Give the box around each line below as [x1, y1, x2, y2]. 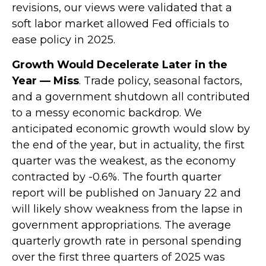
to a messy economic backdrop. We [12, 106, 202, 119]
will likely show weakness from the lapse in [12, 202, 243, 216]
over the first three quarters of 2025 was [12, 250, 225, 264]
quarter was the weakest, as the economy [12, 154, 236, 167]
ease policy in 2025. [12, 33, 115, 46]
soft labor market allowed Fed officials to [12, 17, 229, 30]
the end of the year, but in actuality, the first [12, 138, 245, 151]
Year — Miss [12, 74, 79, 87]
